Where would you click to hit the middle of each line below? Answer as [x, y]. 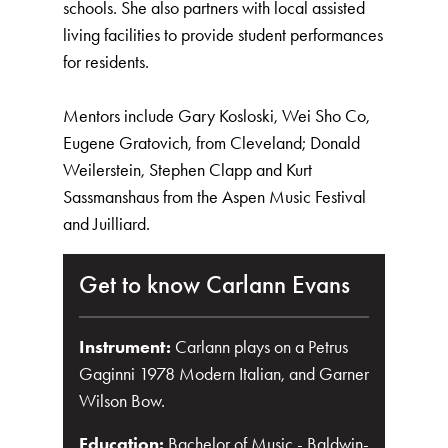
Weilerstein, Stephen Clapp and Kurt [187, 170]
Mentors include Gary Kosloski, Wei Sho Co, [216, 116]
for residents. [106, 62]
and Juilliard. [106, 224]
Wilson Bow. [122, 401]
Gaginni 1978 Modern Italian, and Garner [224, 374]
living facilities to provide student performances [223, 35]
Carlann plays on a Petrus [261, 347]
